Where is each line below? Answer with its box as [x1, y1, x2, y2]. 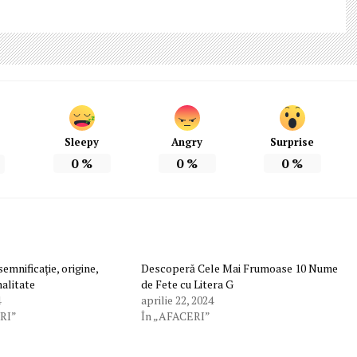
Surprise [270, 135, 315, 150]
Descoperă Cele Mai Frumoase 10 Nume [140, 261, 338, 277]
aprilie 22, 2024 [140, 292, 214, 308]
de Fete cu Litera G [140, 277, 233, 292]
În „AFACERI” [140, 308, 210, 324]
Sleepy [65, 135, 100, 150]
